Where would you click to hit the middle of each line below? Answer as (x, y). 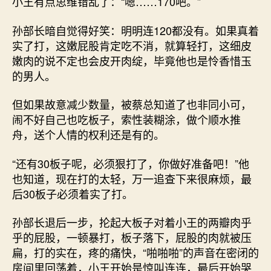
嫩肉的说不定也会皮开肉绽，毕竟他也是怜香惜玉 (132, 60)
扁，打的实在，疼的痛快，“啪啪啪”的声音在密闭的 (135, 252)
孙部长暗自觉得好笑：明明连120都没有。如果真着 (135, 30)
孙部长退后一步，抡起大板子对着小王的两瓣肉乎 (132, 222)
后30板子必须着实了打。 (73, 193)
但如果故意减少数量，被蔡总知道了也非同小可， (132, 104)
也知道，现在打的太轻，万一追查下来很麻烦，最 (132, 178)
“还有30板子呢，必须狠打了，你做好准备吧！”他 (131, 163)
